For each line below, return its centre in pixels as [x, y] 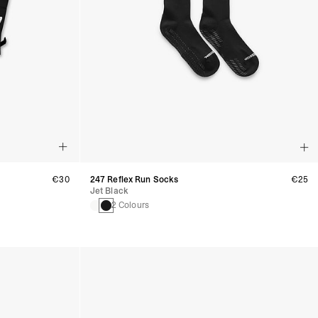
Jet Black [109, 191]
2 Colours [130, 205]
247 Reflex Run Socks [134, 180]
